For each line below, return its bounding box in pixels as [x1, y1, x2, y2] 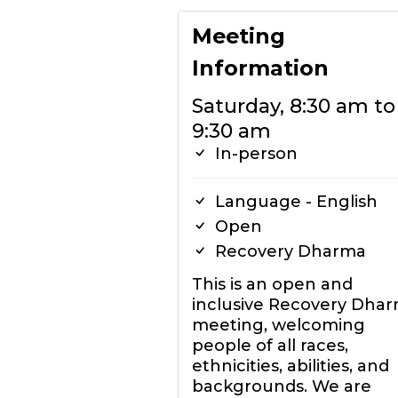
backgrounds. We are [191, 377, 371, 396]
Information [191, 55, 329, 81]
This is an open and [191, 275, 353, 294]
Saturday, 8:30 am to [191, 94, 395, 118]
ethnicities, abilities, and [191, 356, 389, 376]
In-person [210, 144, 298, 163]
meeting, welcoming [191, 315, 365, 335]
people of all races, [191, 336, 348, 355]
